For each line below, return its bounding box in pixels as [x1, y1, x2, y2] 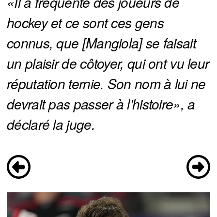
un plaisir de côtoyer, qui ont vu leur [7, 53, 209, 73]
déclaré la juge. [7, 114, 95, 134]
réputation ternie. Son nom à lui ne [7, 74, 206, 93]
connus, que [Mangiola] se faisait [7, 33, 196, 53]
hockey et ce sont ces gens [7, 13, 164, 32]
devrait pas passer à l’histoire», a [7, 94, 195, 114]
